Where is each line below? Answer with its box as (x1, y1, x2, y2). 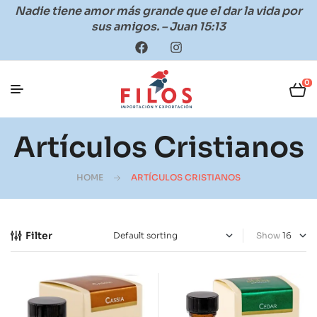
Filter (25, 229, 52, 242)
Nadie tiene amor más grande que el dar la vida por (15, 4, 302, 18)
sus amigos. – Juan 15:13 (91, 19, 226, 34)
